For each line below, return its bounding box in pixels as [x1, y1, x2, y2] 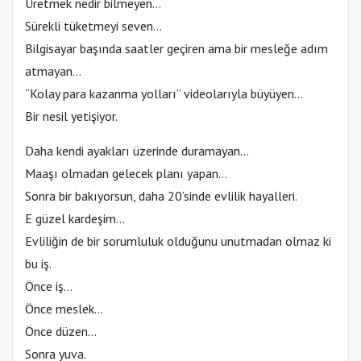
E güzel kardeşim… [25, 210, 125, 226]
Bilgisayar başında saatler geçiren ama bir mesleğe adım [25, 39, 328, 56]
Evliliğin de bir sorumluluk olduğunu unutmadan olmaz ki [25, 232, 331, 249]
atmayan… [25, 62, 81, 79]
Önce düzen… [25, 322, 97, 339]
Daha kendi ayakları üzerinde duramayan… [25, 142, 249, 159]
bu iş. [25, 255, 52, 272]
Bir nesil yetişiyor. [25, 107, 118, 124]
